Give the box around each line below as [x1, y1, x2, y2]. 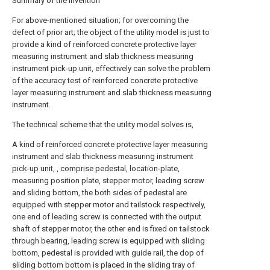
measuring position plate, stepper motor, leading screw [12, 176, 204, 185]
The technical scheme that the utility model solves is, [12, 120, 193, 129]
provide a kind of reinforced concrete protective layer [12, 40, 196, 49]
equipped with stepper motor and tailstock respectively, [12, 200, 206, 209]
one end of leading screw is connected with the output [12, 212, 201, 221]
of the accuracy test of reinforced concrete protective [12, 76, 198, 85]
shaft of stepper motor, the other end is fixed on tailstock [12, 224, 210, 233]
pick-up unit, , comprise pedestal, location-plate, [12, 164, 180, 173]
